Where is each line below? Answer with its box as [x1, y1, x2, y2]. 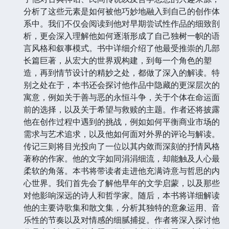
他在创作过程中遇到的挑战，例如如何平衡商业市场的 [24, 116, 220, 127]
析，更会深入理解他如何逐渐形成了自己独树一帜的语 [24, 30, 220, 41]
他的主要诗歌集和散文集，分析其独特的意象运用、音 [24, 201, 220, 213]
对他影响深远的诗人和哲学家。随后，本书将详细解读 [24, 189, 220, 201]
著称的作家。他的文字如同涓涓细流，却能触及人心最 [24, 152, 220, 164]
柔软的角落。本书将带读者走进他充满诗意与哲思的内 [24, 165, 220, 176]
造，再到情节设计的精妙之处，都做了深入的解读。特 [24, 66, 220, 78]
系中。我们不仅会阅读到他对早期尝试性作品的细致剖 [24, 17, 220, 29]
